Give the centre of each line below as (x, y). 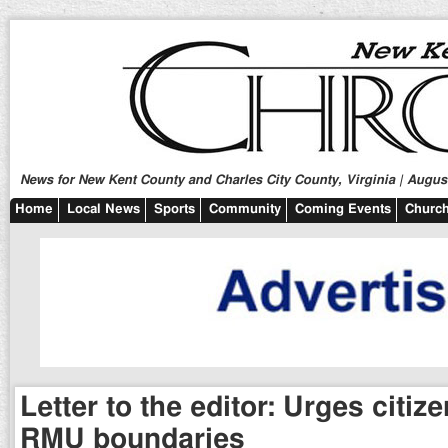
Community (245, 209)
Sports (174, 209)
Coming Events (343, 209)
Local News (103, 209)
